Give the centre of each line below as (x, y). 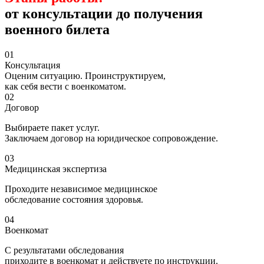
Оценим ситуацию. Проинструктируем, (85, 75)
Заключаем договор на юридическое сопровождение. (111, 138)
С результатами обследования (64, 250)
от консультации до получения (104, 13)
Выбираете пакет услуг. (52, 127)
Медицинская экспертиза (56, 169)
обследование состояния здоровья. (74, 199)
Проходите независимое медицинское (81, 189)
